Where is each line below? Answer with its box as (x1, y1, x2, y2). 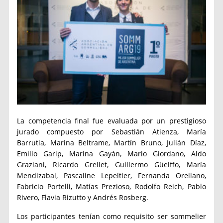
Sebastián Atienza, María (111, 126, 206, 136)
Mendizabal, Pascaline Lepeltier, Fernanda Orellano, (17, 170, 206, 180)
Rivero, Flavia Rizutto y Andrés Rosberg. (17, 192, 149, 202)
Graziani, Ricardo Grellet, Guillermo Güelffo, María (17, 159, 206, 169)
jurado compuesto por (17, 126, 111, 136)
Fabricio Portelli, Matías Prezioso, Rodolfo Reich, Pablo (17, 181, 206, 191)
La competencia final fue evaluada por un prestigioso (17, 115, 206, 125)
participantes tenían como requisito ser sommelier (28, 211, 206, 221)
